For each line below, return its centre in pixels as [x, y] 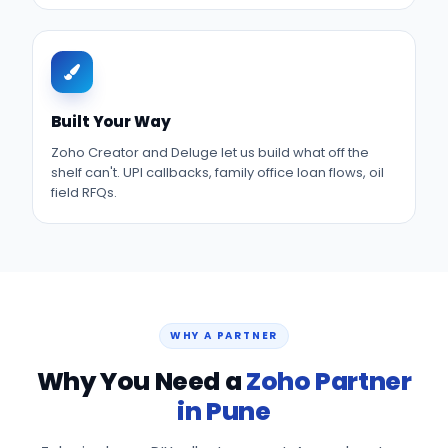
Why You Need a [141, 381]
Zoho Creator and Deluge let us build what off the [210, 152]
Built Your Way [111, 121]
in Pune [224, 411]
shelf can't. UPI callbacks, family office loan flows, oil [217, 172]
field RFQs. [84, 192]
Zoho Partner [328, 381]
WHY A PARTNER [224, 335]
